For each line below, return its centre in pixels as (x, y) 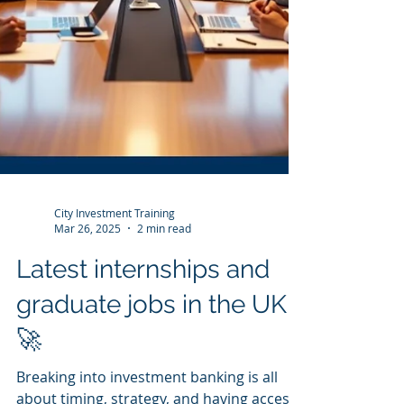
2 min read (164, 301)
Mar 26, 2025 (87, 301)
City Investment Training (115, 285)
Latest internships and (143, 342)
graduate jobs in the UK (151, 377)
